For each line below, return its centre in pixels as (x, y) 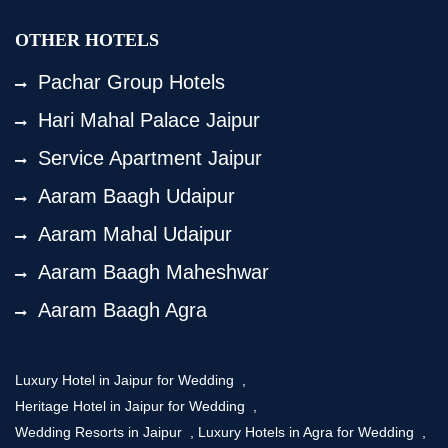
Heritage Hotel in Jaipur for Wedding (132, 406)
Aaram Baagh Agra (122, 310)
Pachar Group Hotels (131, 82)
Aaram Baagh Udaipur (136, 196)
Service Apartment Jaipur (150, 158)
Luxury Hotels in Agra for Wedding (308, 432)
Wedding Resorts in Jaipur (100, 432)
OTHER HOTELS (87, 40)
